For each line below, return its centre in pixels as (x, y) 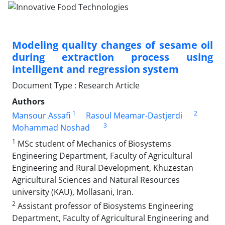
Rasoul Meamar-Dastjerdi (134, 115)
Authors (28, 101)
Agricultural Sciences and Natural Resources (96, 180)
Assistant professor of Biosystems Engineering (104, 206)
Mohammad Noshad (51, 127)
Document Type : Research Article (76, 85)
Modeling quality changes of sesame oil (113, 45)
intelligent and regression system (95, 69)
